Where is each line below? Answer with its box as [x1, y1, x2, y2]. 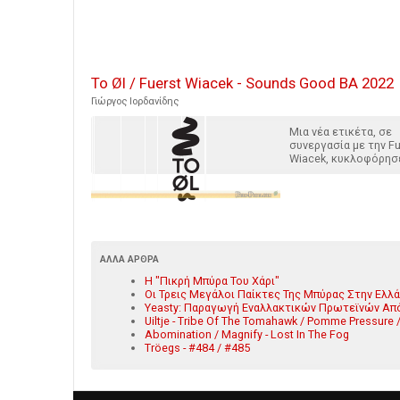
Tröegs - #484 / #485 [145, 341, 250, 355]
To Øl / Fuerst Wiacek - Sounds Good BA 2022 [91, 74, 394, 93]
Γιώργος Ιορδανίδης [91, 96, 179, 108]
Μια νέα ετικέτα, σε [289, 125, 392, 139]
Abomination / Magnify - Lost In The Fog [145, 328, 349, 342]
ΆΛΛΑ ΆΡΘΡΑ [100, 254, 159, 265]
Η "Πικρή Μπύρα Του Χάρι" [145, 274, 279, 288]
